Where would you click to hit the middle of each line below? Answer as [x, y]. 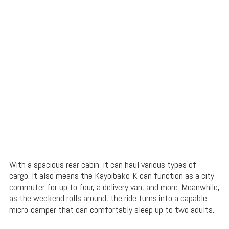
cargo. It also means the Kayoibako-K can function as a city [111, 176]
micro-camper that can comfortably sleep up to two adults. [111, 210]
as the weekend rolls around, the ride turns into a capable [108, 198]
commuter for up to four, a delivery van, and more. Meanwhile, [114, 187]
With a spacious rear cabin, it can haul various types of [102, 165]
